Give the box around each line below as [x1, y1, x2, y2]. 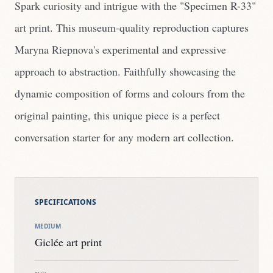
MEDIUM [35, 222, 61, 230]
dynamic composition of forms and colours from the [15, 86, 245, 101]
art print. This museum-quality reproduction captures [15, 20, 249, 35]
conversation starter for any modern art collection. [15, 130, 234, 144]
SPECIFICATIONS [35, 197, 96, 207]
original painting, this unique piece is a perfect [15, 108, 220, 122]
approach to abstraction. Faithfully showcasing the [15, 64, 236, 79]
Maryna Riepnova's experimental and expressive [15, 42, 226, 57]
